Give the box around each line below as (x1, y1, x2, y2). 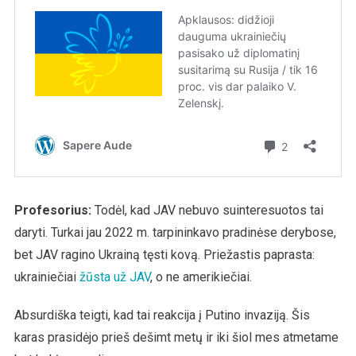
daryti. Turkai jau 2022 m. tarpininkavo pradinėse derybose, (14, 224, 336, 240)
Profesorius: (14, 202, 91, 218)
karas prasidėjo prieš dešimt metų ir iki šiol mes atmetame (14, 329, 339, 345)
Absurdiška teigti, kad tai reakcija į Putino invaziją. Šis (14, 307, 310, 323)
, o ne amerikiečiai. (149, 269, 252, 284)
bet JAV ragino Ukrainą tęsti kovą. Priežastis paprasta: (14, 246, 315, 262)
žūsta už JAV (79, 269, 150, 284)
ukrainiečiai (14, 269, 79, 284)
